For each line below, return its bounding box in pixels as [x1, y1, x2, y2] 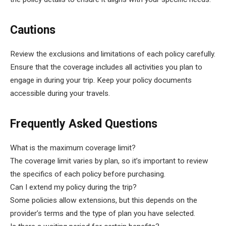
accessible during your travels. [10, 89, 110, 98]
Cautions [10, 23, 55, 37]
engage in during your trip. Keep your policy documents [10, 76, 192, 85]
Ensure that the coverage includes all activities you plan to [10, 63, 202, 72]
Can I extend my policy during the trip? [10, 183, 137, 192]
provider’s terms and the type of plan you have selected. [10, 209, 195, 218]
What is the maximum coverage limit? [10, 143, 136, 153]
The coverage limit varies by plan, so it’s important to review [10, 156, 208, 166]
